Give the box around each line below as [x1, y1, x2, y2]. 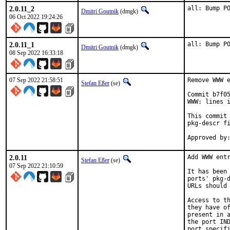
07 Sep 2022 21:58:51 [9, 76, 63, 84]
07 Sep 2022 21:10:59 [9, 162, 63, 169]
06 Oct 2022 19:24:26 [9, 13, 63, 21]
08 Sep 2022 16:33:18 [9, 49, 63, 56]
